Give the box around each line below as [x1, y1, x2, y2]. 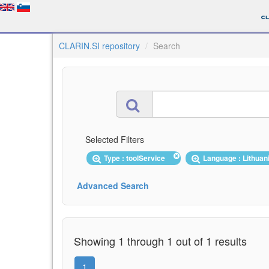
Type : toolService [104, 153, 169, 163]
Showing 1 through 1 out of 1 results [74, 232, 247, 249]
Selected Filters [85, 133, 144, 145]
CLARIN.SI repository [59, 40, 140, 52]
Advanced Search [77, 179, 149, 192]
